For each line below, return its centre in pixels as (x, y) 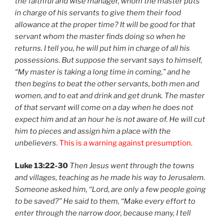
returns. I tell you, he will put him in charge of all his (102, 48)
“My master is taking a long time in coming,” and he (103, 72)
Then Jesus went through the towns (132, 166)
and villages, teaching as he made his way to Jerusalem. (110, 178)
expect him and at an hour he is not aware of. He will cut (110, 119)
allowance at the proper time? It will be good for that (105, 24)
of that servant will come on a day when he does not (104, 107)
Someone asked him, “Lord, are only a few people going (110, 190)
